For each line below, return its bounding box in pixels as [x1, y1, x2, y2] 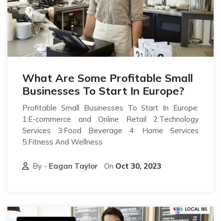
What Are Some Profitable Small [22, 71, 193, 85]
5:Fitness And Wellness [22, 137, 103, 147]
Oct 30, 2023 [115, 161, 161, 171]
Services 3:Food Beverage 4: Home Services [22, 125, 199, 135]
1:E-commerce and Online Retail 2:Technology [22, 114, 199, 124]
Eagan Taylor [49, 161, 98, 171]
